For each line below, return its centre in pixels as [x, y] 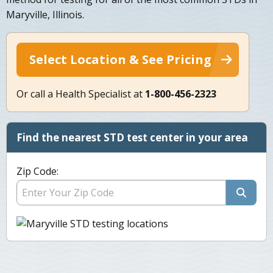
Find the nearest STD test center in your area [132, 138]
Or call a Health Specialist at [81, 94]
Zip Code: [37, 172]
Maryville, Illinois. [45, 15]
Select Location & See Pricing [120, 60]
